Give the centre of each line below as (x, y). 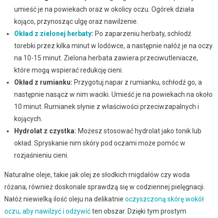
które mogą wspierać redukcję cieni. (68, 70)
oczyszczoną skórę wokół (164, 199)
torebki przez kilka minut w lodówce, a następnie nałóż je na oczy (113, 45)
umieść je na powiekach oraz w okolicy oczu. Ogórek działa (104, 9)
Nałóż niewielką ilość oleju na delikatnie (64, 199)
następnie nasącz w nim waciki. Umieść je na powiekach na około (113, 94)
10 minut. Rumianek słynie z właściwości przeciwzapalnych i (106, 106)
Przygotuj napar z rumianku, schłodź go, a (137, 82)
